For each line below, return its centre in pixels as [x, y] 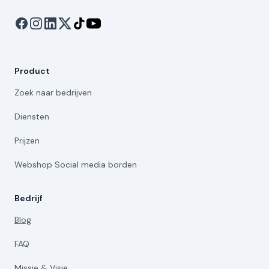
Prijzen [27, 140]
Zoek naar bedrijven [53, 92]
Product [32, 71]
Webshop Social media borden [76, 164]
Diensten [32, 116]
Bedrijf [29, 198]
